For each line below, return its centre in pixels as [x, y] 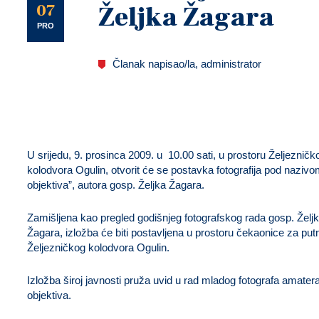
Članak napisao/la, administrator [187, 64]
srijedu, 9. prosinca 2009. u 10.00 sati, [127, 155]
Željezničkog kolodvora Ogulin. [98, 247]
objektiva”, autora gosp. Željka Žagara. [116, 185]
